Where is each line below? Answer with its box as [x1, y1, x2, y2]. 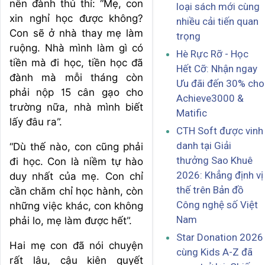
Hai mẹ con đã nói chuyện [9, 240, 143, 251]
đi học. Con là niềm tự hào [9, 156, 143, 167]
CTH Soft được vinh [176, 125, 263, 137]
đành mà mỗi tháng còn [9, 72, 143, 83]
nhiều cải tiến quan [176, 15, 258, 28]
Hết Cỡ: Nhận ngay [176, 63, 257, 75]
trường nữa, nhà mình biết [9, 101, 143, 113]
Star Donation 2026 [176, 231, 263, 244]
